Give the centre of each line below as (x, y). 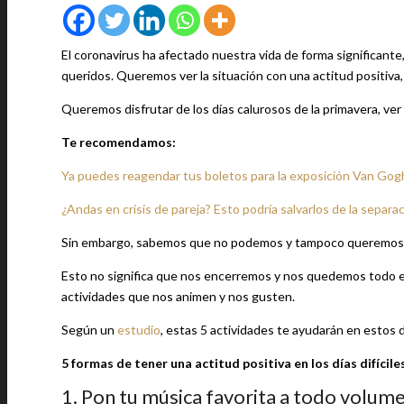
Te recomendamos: (119, 142)
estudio (139, 330)
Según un (89, 330)
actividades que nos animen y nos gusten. (178, 296)
